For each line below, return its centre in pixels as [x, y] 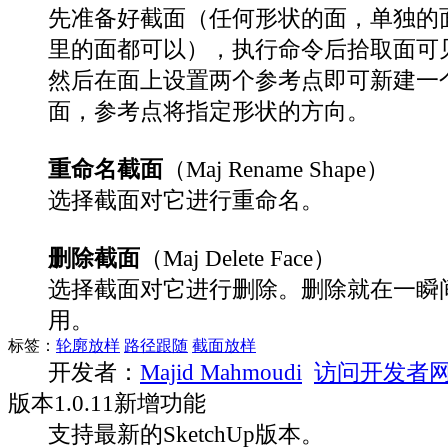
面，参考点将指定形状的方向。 [209, 110]
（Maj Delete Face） [238, 257]
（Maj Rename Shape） [276, 168]
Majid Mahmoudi [221, 371]
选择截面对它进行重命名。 [186, 199]
